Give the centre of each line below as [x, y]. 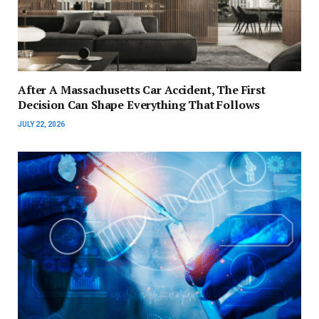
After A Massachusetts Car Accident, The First [142, 90]
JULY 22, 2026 [41, 125]
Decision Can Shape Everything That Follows [139, 105]
